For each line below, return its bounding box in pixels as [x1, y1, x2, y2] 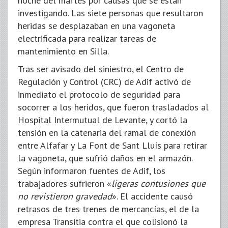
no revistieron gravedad [18, 190, 112, 202]
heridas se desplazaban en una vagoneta [18, 20, 175, 32]
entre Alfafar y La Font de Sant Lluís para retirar [18, 139, 207, 151]
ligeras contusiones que [111, 178, 206, 189]
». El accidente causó [112, 190, 193, 202]
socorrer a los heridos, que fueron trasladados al [18, 101, 209, 113]
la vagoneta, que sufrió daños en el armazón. [18, 152, 192, 164]
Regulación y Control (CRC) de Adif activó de [18, 76, 191, 88]
